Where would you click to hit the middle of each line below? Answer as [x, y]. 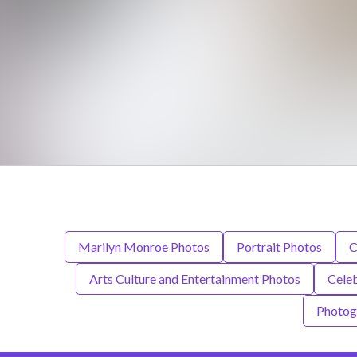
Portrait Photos [279, 247]
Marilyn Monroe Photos [143, 247]
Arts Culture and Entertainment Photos [194, 279]
